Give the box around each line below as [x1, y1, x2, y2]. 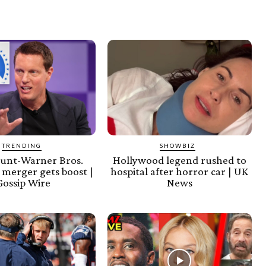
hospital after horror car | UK [110, 164, 249, 178]
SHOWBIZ [160, 141, 196, 149]
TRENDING [1, 141, 42, 149]
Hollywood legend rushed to [112, 153, 246, 166]
